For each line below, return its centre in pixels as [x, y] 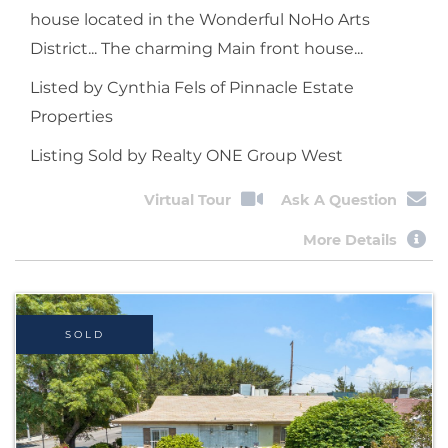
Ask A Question [339, 199]
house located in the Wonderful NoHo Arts [200, 19]
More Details [350, 240]
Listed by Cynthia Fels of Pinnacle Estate [192, 87]
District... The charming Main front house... [196, 48]
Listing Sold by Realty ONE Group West [186, 155]
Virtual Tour [187, 199]
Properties [71, 116]
